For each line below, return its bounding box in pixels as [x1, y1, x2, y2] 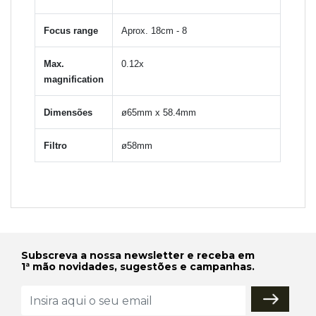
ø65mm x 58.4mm [121, 107, 197, 118]
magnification [44, 73, 104, 85]
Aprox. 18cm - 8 [121, 25, 188, 36]
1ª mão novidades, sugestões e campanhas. [21, 260, 255, 274]
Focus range [44, 25, 99, 36]
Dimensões [44, 107, 93, 118]
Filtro [44, 140, 68, 151]
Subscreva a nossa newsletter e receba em [21, 249, 255, 262]
